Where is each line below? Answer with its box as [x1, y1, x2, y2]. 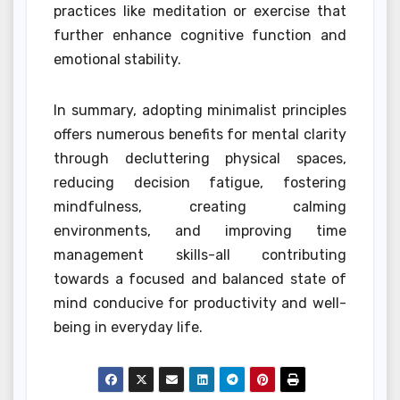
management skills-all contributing [54, 246, 346, 264]
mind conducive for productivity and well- [54, 295, 346, 312]
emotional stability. [54, 51, 181, 69]
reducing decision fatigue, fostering [54, 174, 346, 192]
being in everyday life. [54, 319, 203, 337]
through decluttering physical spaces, [54, 150, 346, 168]
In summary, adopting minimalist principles [54, 102, 346, 120]
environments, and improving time [54, 222, 346, 240]
